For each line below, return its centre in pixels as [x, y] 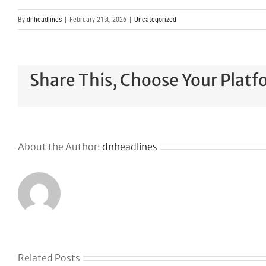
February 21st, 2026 [98, 20]
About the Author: [60, 147]
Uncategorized [155, 20]
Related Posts [49, 258]
